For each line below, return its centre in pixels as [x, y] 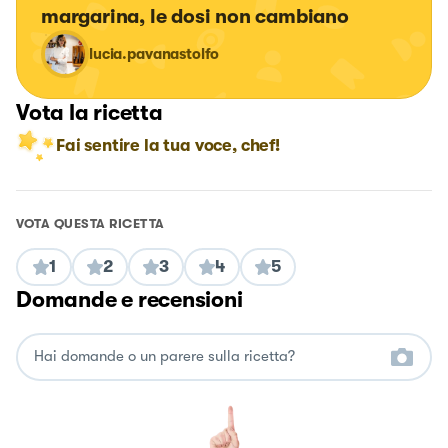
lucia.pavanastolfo [154, 53]
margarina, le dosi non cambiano [195, 16]
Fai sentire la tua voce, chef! [168, 145]
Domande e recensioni [129, 299]
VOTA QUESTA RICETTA [90, 223]
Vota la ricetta [89, 112]
